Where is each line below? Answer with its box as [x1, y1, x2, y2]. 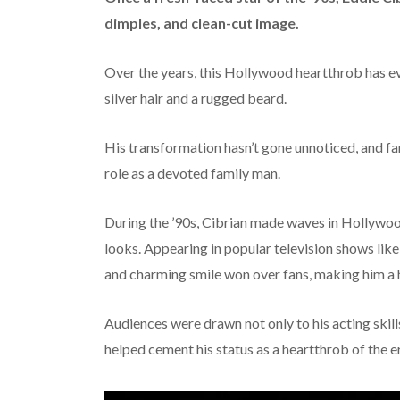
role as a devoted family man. [104, 164, 280, 182]
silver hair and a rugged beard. [104, 89, 287, 107]
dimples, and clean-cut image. [104, 14, 299, 32]
